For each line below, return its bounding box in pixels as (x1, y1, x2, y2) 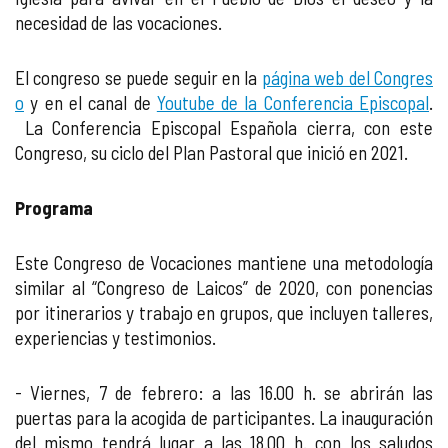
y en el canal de (24, 91, 157, 114)
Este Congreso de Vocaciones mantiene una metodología (15, 251, 433, 274)
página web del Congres (261, 66, 434, 89)
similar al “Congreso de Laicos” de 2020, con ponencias (15, 276, 433, 299)
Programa (15, 196, 93, 219)
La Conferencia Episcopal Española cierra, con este (15, 116, 433, 139)
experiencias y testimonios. (15, 326, 216, 349)
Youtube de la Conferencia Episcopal (156, 91, 430, 114)
